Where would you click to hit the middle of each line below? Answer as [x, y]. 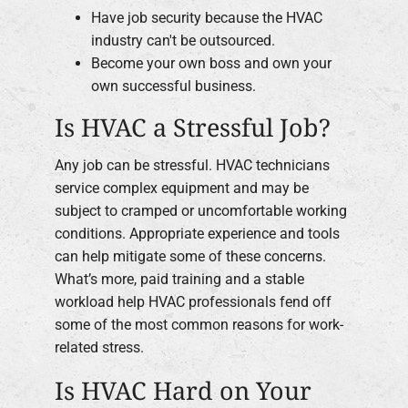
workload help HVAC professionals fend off [193, 301]
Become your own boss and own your [211, 64]
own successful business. [173, 87]
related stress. [99, 347]
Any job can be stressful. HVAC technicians [192, 165]
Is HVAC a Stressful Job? [193, 127]
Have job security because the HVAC [207, 18]
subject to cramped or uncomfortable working [201, 210]
